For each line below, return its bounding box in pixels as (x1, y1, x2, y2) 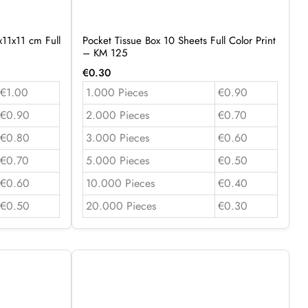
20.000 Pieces (85, 197, 156, 214)
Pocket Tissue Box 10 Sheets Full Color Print (82, 32, 276, 48)
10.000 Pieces (85, 175, 155, 191)
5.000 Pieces (85, 152, 149, 168)
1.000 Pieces (85, 84, 148, 100)
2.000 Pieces (85, 107, 149, 123)
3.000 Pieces (85, 129, 149, 146)
